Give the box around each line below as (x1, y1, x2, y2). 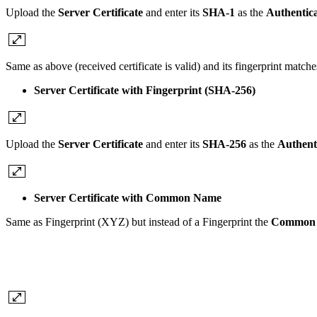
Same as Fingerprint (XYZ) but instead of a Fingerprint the (6, 216, 271, 229)
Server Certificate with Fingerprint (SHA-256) (34, 84, 255, 97)
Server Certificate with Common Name (34, 192, 221, 204)
